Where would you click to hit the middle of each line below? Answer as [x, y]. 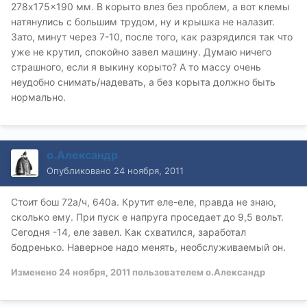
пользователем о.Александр [198, 272]
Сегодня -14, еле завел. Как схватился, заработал [128, 232]
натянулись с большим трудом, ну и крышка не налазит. [143, 21]
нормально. [38, 97]
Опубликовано [80, 170]
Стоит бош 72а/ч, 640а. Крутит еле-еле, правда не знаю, [144, 201]
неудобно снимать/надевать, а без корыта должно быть [143, 82]
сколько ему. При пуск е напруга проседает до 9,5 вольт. [147, 217]
